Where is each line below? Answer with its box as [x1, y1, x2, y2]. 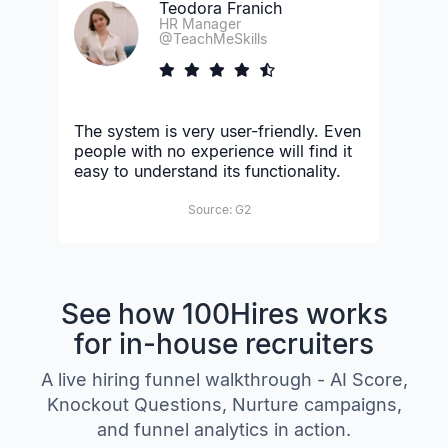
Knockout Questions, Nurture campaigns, [46, 393, 402, 415]
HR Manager [159, 14, 241, 32]
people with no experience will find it [74, 140, 352, 161]
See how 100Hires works [60, 296, 388, 331]
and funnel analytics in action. [97, 418, 351, 440]
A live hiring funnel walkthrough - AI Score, [40, 368, 408, 390]
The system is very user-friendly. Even [74, 120, 361, 141]
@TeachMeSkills [159, 29, 267, 47]
